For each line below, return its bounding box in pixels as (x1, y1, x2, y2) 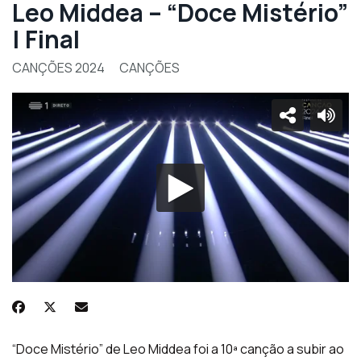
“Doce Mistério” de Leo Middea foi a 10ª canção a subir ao (12, 340, 344, 359)
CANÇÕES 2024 (12, 59, 107, 77)
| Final (12, 23, 80, 56)
